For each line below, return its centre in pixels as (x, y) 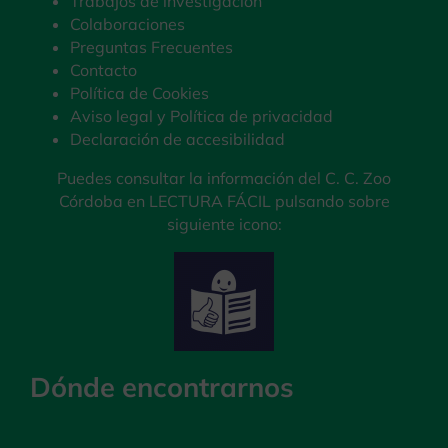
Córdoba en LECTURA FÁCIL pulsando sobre (224, 201)
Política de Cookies (139, 93)
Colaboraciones (127, 24)
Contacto (103, 70)
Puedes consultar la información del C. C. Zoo (224, 178)
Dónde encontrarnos (161, 387)
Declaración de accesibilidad (177, 139)
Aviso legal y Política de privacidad (201, 116)
